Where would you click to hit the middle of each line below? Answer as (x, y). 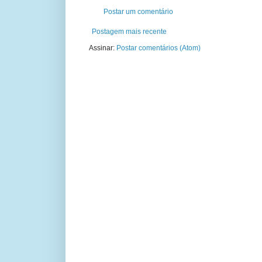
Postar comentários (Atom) (158, 48)
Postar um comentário (138, 12)
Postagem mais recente (129, 32)
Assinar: (103, 48)
